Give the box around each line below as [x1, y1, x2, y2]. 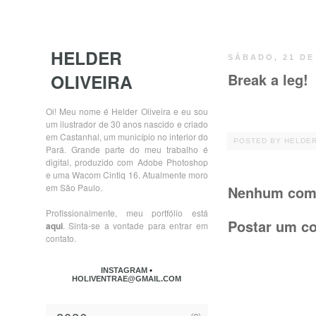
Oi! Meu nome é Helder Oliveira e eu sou [46, 104, 208, 117]
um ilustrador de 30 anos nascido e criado [46, 117, 208, 130]
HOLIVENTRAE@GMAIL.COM [72, 274, 182, 283]
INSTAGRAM [101, 265, 150, 274]
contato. [46, 231, 76, 244]
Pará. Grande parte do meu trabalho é [46, 142, 208, 155]
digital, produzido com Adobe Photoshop [46, 155, 208, 168]
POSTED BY [233, 136, 284, 145]
